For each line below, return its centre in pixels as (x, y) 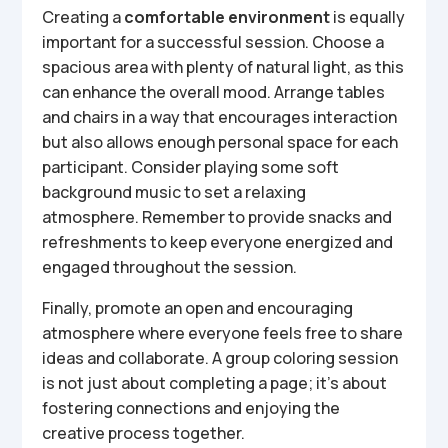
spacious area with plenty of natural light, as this (223, 67)
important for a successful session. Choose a (213, 42)
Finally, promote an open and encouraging (198, 308)
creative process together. (144, 433)
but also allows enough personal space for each (220, 142)
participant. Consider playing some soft (191, 167)
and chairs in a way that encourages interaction (220, 117)
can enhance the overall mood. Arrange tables (214, 92)
